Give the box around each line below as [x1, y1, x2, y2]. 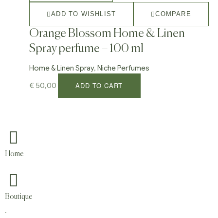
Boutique [5, 193, 33, 201]
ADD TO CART [75, 81, 123, 91]
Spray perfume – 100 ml [29, 43, 144, 55]
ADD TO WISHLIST [51, 10, 116, 18]
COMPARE [155, 10, 191, 18]
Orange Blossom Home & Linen [29, 28, 185, 40]
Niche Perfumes [97, 64, 149, 73]
